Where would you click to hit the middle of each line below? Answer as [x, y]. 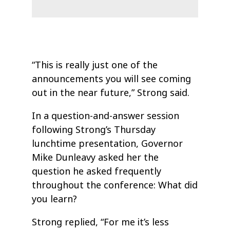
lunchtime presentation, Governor [108, 144]
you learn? [55, 199]
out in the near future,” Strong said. [111, 93]
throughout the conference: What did [115, 186]
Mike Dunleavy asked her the [95, 158]
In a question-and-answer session [106, 116]
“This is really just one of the [95, 65]
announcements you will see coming [112, 79]
